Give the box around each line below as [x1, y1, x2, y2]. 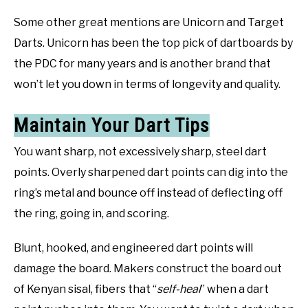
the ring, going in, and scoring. [14, 206, 169, 220]
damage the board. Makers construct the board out [14, 261, 282, 275]
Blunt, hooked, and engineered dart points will [14, 241, 253, 254]
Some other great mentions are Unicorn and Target [14, 16, 284, 30]
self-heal [157, 282, 201, 296]
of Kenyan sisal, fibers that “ [14, 282, 157, 296]
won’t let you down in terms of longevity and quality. [14, 78, 280, 91]
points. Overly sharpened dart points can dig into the [14, 165, 288, 179]
